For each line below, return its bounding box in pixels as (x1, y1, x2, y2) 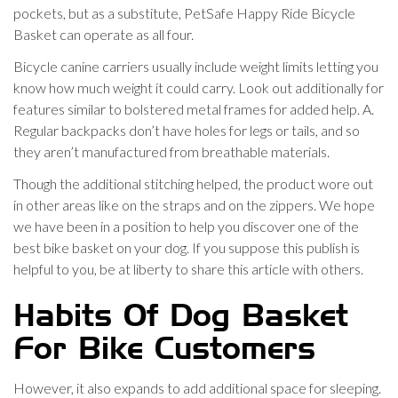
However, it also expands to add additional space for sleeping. (13, 379, 381, 396)
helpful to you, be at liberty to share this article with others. (13, 260, 363, 277)
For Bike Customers (13, 335, 315, 365)
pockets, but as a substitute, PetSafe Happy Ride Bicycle (13, 4, 355, 21)
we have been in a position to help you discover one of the (13, 218, 359, 235)
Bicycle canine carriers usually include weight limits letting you (13, 58, 378, 75)
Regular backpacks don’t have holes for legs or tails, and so (13, 122, 360, 139)
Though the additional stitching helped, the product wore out (13, 175, 373, 192)
